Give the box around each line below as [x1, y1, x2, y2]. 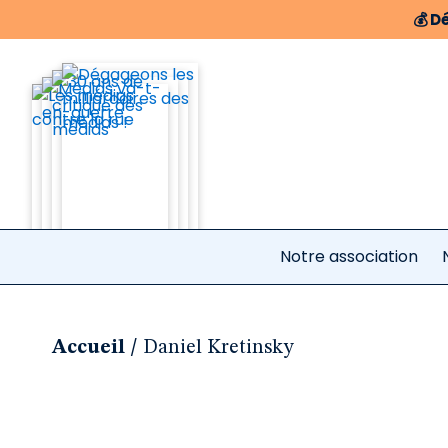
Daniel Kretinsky [143, 338, 294, 358]
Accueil [52, 338, 125, 358]
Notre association [280, 245, 418, 268]
